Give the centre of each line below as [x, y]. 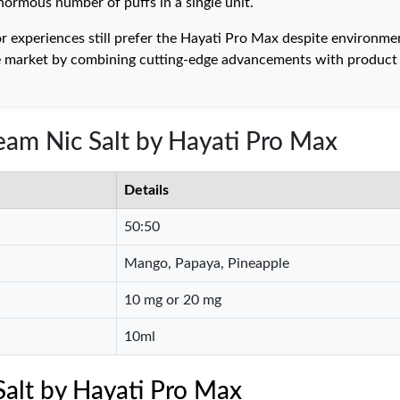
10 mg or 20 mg [173, 300]
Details [146, 190]
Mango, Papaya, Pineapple [207, 263]
